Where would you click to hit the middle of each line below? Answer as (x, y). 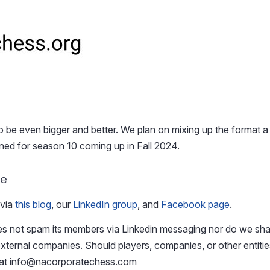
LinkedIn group (105, 204)
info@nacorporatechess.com (73, 261)
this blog (33, 204)
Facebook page (195, 204)
